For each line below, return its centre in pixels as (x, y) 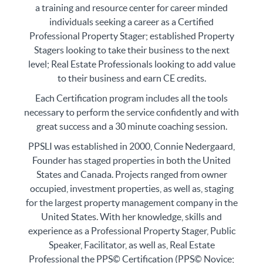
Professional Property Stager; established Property (131, 36)
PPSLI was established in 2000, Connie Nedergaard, (131, 146)
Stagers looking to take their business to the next (131, 50)
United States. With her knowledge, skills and (131, 216)
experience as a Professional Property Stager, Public (131, 230)
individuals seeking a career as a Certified (131, 21)
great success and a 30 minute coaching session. (131, 126)
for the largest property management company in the (131, 202)
